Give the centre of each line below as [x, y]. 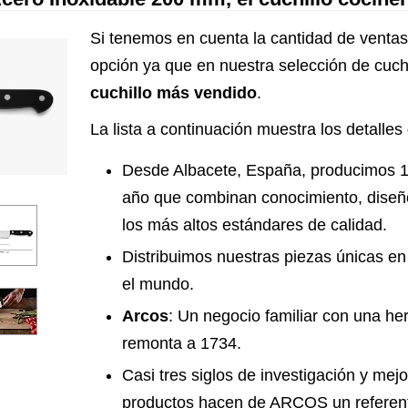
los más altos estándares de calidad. [255, 225]
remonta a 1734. [182, 343]
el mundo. [158, 284]
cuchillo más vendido [173, 93]
